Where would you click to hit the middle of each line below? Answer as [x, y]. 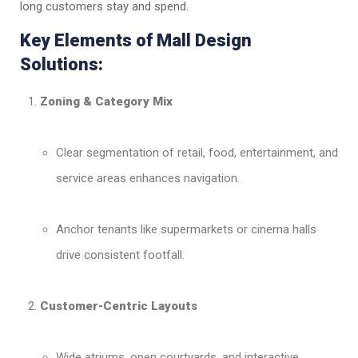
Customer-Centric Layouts [119, 306]
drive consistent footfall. [120, 255]
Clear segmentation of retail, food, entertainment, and [197, 153]
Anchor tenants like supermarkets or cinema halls [186, 230]
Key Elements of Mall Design [136, 41]
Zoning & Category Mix [106, 102]
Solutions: [62, 65]
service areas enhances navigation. [148, 179]
